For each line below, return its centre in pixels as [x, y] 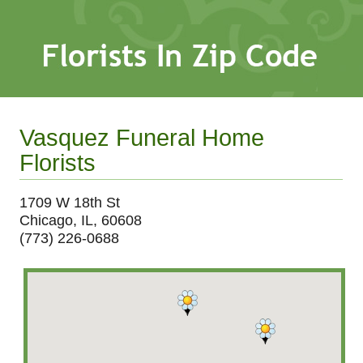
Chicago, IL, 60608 [81, 220]
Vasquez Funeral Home [142, 138]
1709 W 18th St [70, 202]
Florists [58, 163]
